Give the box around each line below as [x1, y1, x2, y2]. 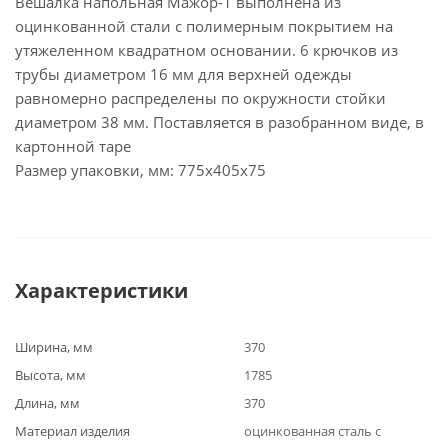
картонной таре [15, 136, 131, 156]
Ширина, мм [15, 338, 93, 356]
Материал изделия [15, 422, 130, 440]
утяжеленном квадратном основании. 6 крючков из [15, 40, 398, 60]
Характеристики [15, 277, 188, 304]
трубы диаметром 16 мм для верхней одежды [15, 64, 352, 84]
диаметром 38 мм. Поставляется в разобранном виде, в [15, 112, 424, 132]
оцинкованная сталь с [244, 422, 381, 440]
